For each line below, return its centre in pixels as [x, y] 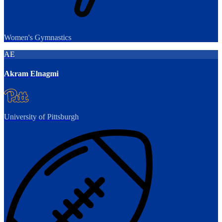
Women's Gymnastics [38, 37]
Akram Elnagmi [31, 74]
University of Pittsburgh [41, 117]
